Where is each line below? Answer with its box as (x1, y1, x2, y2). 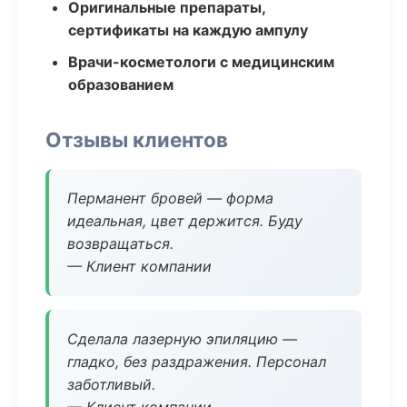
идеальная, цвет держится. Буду (67, 212, 303, 230)
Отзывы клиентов (45, 127, 228, 152)
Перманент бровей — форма (67, 189, 273, 207)
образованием (68, 75, 174, 94)
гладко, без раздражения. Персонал (67, 352, 326, 371)
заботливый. (67, 375, 155, 393)
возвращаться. (67, 234, 174, 253)
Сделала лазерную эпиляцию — (67, 330, 297, 348)
